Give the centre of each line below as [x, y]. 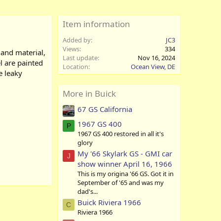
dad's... [88, 191]
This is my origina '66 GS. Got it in [126, 173]
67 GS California [105, 109]
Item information [96, 24]
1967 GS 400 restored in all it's [121, 133]
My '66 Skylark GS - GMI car [125, 153]
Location [75, 67]
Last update [80, 58]
